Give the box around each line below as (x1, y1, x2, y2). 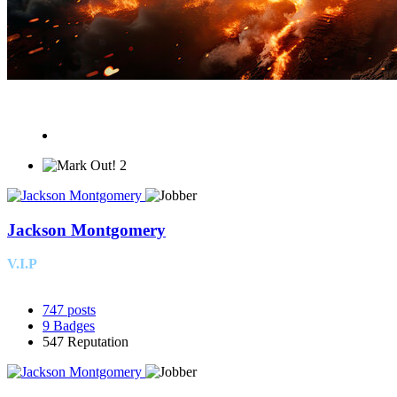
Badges (53, 318, 95, 334)
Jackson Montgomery (7, 220, 166, 239)
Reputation (67, 334, 128, 350)
